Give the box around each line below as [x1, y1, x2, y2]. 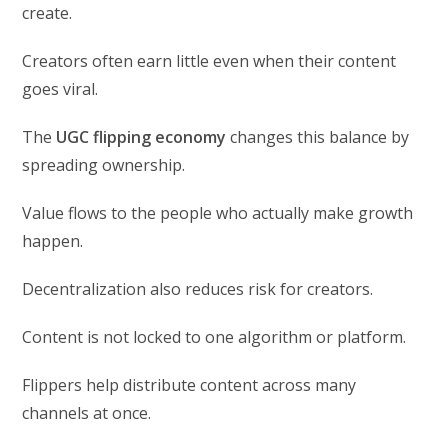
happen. [22, 229, 84, 252]
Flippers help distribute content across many [22, 373, 357, 396]
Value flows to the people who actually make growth [22, 201, 414, 224]
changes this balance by [226, 125, 410, 148]
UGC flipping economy [56, 125, 227, 148]
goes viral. [22, 77, 99, 100]
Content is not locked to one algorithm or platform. [22, 325, 407, 348]
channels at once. [22, 401, 152, 424]
